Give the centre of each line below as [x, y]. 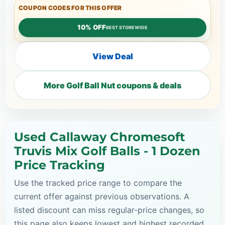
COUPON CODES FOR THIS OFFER [70, 8]
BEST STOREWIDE [127, 28]
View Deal [113, 56]
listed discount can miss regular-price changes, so [109, 210]
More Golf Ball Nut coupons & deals [113, 85]
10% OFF [92, 27]
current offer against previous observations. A [102, 196]
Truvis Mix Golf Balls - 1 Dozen [107, 151]
